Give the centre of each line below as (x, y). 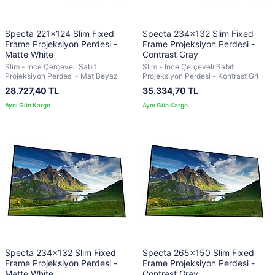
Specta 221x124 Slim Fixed (60, 33)
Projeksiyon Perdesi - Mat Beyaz (61, 76)
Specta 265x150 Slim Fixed (198, 253)
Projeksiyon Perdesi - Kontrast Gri (200, 76)
